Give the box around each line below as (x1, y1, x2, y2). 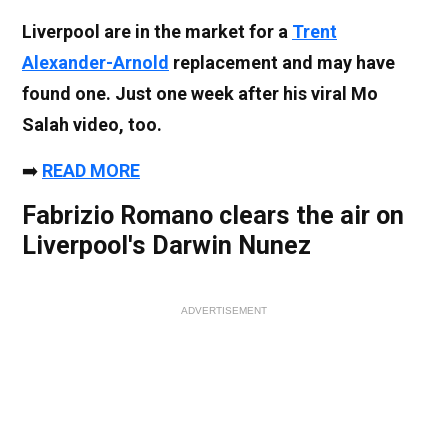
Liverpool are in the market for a (22, 21, 292, 43)
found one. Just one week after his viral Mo (22, 83, 378, 105)
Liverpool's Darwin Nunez (22, 231, 311, 261)
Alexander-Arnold (22, 52, 169, 74)
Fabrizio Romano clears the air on (22, 201, 404, 231)
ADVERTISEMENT (181, 305, 267, 317)
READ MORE (42, 160, 140, 182)
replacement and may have (169, 52, 395, 74)
